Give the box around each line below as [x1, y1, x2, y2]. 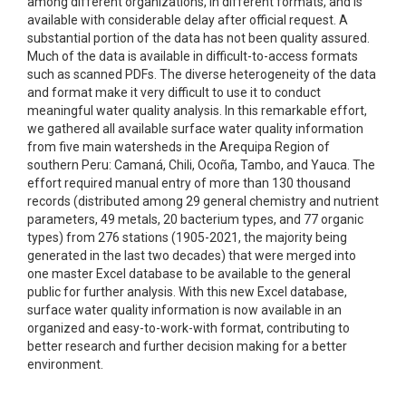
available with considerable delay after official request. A [27, 13, 348, 27]
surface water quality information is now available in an [27, 303, 342, 317]
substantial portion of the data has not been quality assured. [27, 31, 370, 45]
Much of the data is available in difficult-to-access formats [27, 49, 358, 63]
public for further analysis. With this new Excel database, [27, 285, 347, 299]
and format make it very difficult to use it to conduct [27, 85, 321, 100]
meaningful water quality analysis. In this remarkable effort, [27, 103, 367, 118]
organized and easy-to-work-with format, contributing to [27, 321, 350, 335]
